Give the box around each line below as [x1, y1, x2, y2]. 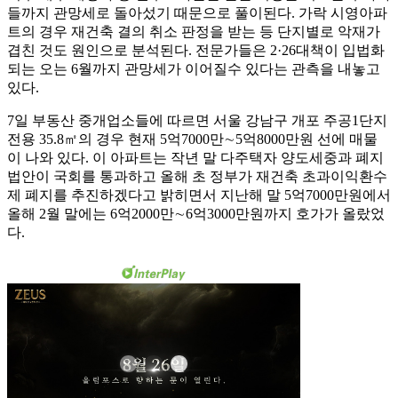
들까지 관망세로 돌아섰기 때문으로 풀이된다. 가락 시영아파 [7, 5, 387, 21]
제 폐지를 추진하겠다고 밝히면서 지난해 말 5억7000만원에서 [7, 187, 391, 203]
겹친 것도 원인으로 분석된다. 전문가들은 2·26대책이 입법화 [7, 43, 385, 59]
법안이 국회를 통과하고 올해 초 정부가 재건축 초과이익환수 [7, 169, 387, 185]
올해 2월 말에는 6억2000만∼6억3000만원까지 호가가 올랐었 [7, 206, 385, 222]
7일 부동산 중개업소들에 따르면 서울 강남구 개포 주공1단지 [7, 113, 387, 129]
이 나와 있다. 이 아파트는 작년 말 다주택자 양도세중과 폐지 [7, 150, 384, 166]
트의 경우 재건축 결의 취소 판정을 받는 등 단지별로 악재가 [7, 24, 380, 40]
